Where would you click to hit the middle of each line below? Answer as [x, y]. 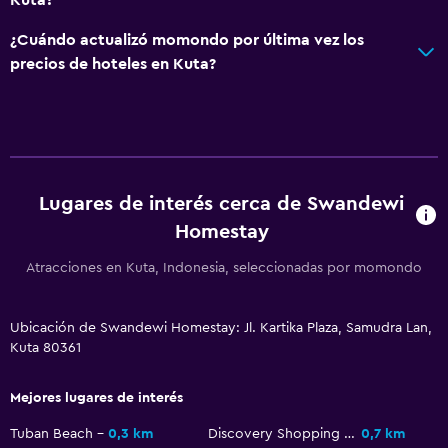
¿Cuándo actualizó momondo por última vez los [187, 39]
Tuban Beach [51, 433]
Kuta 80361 [45, 347]
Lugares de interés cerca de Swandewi [222, 203]
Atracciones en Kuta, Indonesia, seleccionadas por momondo [224, 267]
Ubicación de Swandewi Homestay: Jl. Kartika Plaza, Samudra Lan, [221, 327]
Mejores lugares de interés [96, 397]
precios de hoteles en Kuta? [113, 63]
